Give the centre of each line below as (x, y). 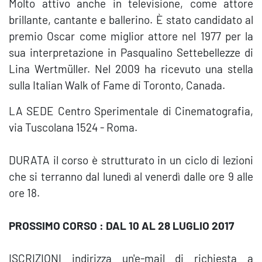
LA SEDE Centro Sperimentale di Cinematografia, (131, 111)
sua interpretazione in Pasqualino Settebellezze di (131, 52)
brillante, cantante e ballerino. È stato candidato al (131, 20)
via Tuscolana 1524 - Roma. (73, 127)
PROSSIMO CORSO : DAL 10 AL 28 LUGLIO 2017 (121, 225)
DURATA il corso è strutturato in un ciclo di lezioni (131, 160)
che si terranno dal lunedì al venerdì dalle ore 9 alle (131, 176)
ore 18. (24, 193)
